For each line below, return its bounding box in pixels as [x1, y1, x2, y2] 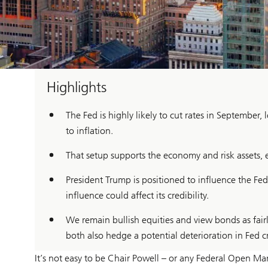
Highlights [46, 78, 106, 96]
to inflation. [65, 124, 113, 136]
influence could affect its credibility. [65, 189, 209, 201]
